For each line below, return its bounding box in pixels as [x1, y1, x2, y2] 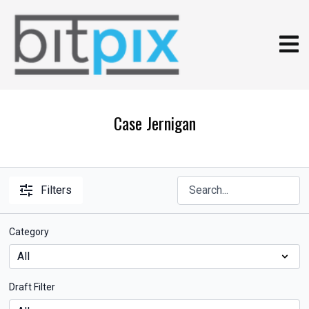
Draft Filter [9, 281, 56, 292]
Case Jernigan [113, 110, 196, 135]
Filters [41, 183, 72, 197]
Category [9, 226, 50, 237]
